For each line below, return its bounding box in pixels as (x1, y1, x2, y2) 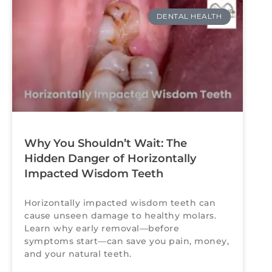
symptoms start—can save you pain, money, (24, 236, 229, 247)
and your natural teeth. (24, 248, 132, 260)
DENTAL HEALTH (156, 12, 222, 21)
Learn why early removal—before (24, 223, 179, 234)
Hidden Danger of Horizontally (24, 152, 196, 166)
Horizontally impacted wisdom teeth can (24, 197, 216, 209)
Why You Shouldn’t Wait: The (24, 137, 187, 151)
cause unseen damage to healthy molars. (24, 210, 216, 222)
